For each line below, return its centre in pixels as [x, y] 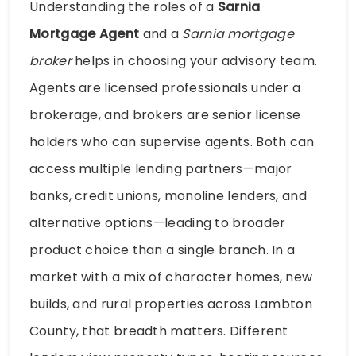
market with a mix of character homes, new [171, 277]
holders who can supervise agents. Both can [172, 142]
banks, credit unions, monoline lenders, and [168, 196]
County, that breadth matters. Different [159, 331]
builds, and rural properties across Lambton [171, 304]
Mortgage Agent [85, 34]
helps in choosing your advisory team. [194, 61]
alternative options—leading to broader [158, 223]
